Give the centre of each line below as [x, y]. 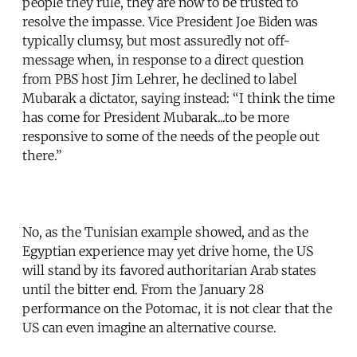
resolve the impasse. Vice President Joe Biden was [170, 21]
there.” [42, 155]
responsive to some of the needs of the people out [171, 136]
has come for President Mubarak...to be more [156, 117]
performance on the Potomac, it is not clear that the [177, 308]
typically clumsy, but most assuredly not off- [156, 40]
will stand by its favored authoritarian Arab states [169, 270]
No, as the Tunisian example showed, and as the [165, 231]
